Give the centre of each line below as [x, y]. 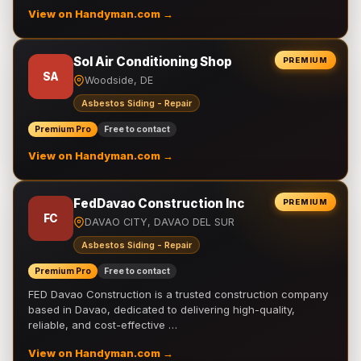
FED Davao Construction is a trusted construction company [178, 294]
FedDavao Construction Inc [159, 203]
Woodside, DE [119, 80]
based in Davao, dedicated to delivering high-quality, [162, 309]
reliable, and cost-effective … [103, 325]
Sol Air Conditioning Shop [153, 62]
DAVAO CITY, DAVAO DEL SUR [160, 222]
